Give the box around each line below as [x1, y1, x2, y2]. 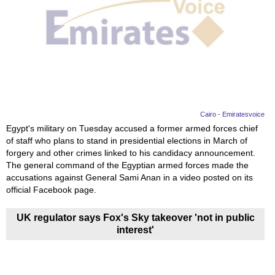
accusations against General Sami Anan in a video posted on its [6, 172, 253, 183]
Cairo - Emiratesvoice [200, 110, 265, 118]
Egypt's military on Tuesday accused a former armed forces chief [6, 123, 258, 134]
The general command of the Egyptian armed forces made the [6, 160, 249, 171]
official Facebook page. [6, 185, 96, 195]
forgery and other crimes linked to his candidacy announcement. [6, 148, 255, 158]
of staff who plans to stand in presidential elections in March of [6, 136, 247, 146]
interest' [117, 225, 155, 236]
